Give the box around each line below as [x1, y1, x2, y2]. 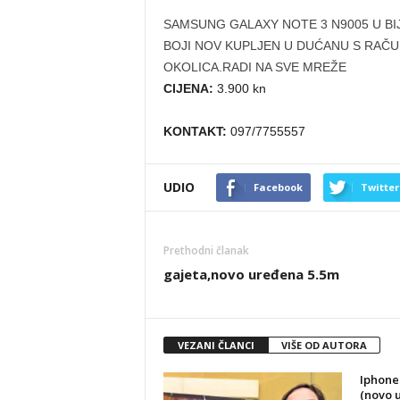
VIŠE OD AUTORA [280, 338, 367, 352]
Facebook [253, 180, 303, 194]
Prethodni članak [162, 243, 249, 258]
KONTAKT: [162, 124, 230, 138]
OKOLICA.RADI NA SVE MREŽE [162, 60, 346, 74]
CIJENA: [162, 81, 217, 96]
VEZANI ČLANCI [177, 338, 254, 352]
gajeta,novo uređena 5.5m [162, 265, 339, 283]
